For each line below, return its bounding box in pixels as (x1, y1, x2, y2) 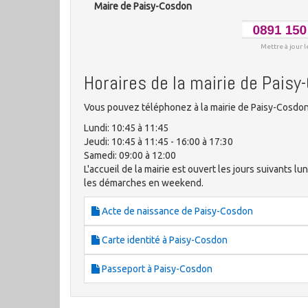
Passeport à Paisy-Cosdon (100, 263, 212, 275)
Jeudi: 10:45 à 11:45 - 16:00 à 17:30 (84, 136, 233, 148)
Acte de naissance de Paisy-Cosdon (100, 206, 253, 217)
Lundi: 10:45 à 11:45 (84, 122, 168, 134)
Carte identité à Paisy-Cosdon (100, 234, 228, 246)
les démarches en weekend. (84, 177, 203, 189)
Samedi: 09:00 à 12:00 (84, 150, 176, 162)
